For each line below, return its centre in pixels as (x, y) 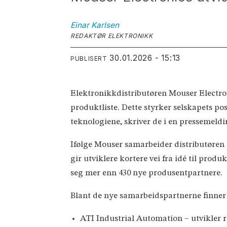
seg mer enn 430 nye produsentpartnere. (147, 173)
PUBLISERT (89, 59)
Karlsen (105, 25)
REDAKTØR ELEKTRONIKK (112, 36)
